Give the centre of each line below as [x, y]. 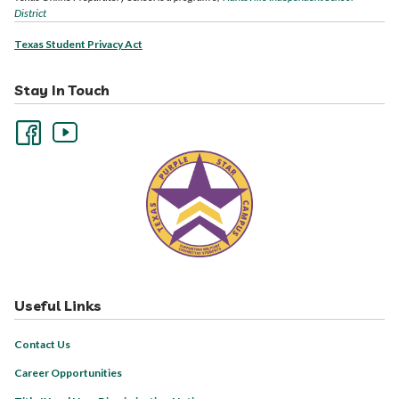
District [30, 13]
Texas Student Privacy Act [78, 45]
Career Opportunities [68, 373]
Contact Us [42, 345]
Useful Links [58, 306]
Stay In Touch [62, 90]
